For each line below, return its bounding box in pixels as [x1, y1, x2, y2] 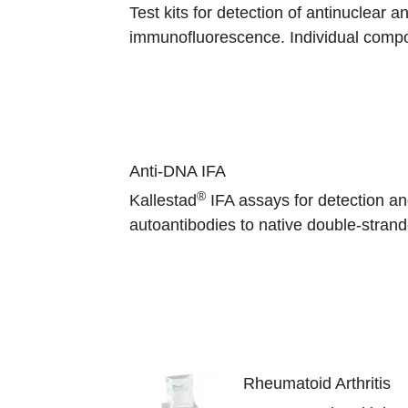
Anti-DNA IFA [129, 162, 226, 181]
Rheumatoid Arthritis [243, 374, 391, 393]
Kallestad [129, 191, 197, 210]
